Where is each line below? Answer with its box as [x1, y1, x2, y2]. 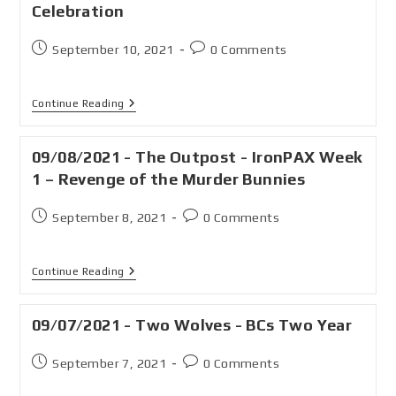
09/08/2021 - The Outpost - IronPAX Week [31, 148, 363, 166]
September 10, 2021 [52, 42, 174, 57]
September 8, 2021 [52, 210, 167, 225]
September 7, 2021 [52, 356, 167, 370]
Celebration [31, 2, 125, 20]
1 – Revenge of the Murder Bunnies [31, 170, 306, 188]
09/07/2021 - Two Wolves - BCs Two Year [31, 316, 353, 334]
